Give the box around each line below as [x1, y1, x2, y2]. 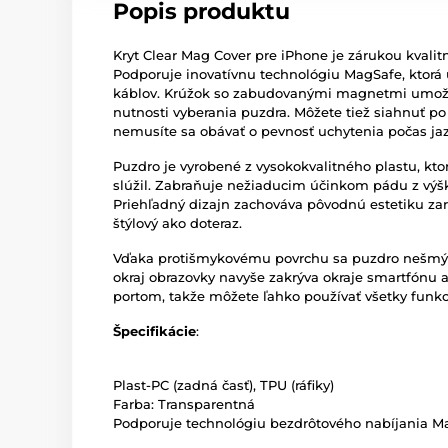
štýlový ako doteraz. [113, 215, 242, 231]
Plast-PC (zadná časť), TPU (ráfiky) [113, 377, 334, 393]
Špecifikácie [113, 323, 196, 339]
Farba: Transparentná [113, 396, 255, 412]
